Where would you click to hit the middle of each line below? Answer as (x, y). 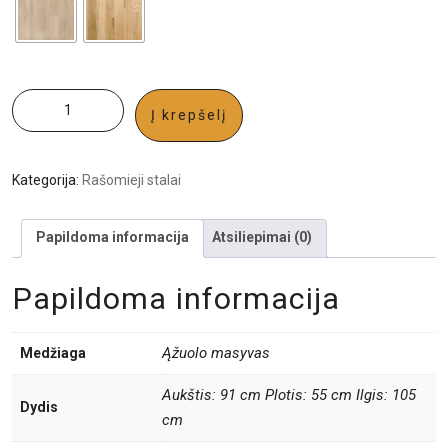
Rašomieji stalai (131, 180)
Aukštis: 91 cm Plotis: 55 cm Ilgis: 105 (289, 394)
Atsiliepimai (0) (262, 237)
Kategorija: (47, 180)
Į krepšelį (189, 115)
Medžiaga (53, 352)
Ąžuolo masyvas (216, 352)
